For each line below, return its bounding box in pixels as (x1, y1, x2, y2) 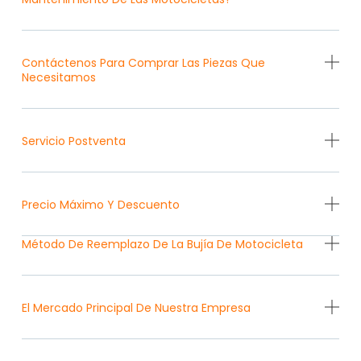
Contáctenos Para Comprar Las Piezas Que (21, 55, 265, 72)
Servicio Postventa (21, 133, 126, 150)
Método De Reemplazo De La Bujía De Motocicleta (21, 236, 303, 253)
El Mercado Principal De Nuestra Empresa (21, 300, 251, 317)
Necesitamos (21, 69, 96, 86)
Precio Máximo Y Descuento (21, 197, 180, 214)
